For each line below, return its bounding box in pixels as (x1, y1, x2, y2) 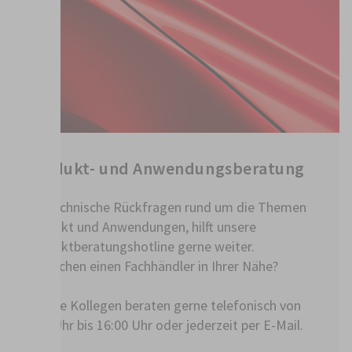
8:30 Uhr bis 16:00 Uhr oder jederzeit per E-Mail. (25, 315, 303, 334)
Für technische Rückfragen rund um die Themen (25, 197, 306, 216)
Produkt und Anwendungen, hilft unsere (25, 217, 256, 236)
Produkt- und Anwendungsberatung (25, 157, 306, 180)
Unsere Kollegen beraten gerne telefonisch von (25, 295, 301, 314)
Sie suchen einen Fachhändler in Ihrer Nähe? (25, 256, 278, 275)
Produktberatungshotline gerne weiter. (25, 236, 255, 255)
